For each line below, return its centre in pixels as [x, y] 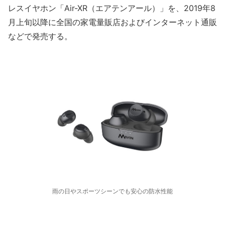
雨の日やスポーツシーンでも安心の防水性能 [113, 191]
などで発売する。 [40, 36]
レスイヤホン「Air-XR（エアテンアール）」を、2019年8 [112, 8]
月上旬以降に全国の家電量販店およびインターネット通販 [113, 22]
